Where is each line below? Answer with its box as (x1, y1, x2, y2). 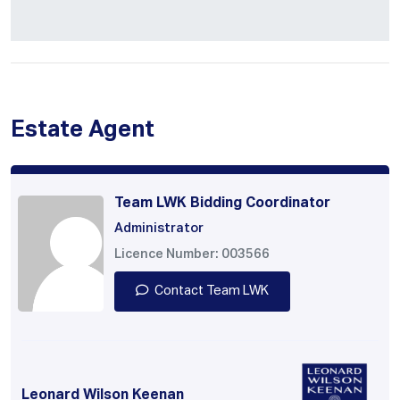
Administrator (114, 222, 204, 236)
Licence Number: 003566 (114, 248, 270, 262)
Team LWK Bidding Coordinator (114, 196, 330, 212)
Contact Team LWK (154, 285, 269, 298)
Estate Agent (11, 119, 154, 143)
